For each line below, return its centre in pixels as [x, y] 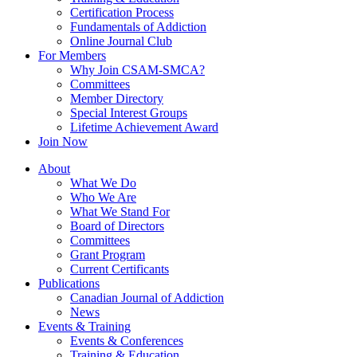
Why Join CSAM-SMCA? [137, 70]
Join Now [63, 141]
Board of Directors [117, 226]
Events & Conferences [127, 341]
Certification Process [122, 12]
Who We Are [103, 197]
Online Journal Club [121, 41]
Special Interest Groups [129, 113]
